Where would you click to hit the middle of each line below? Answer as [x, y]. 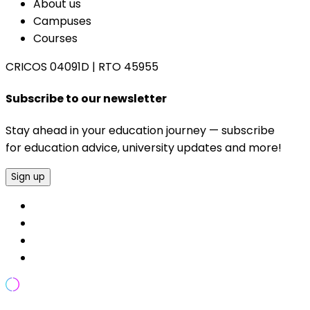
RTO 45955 [128, 66]
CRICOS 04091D [47, 66]
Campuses [62, 21]
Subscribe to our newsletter [86, 99]
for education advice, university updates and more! [144, 148]
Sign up [28, 177]
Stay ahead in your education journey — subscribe [140, 131]
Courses [55, 38]
